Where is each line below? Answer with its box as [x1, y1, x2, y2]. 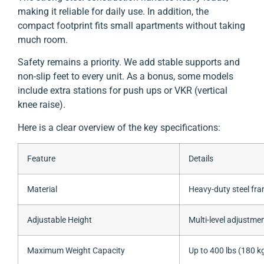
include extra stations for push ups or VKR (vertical [18, 85, 227, 97]
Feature [27, 154, 55, 164]
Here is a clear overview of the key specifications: [18, 121, 220, 133]
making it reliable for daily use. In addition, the [18, 5, 209, 17]
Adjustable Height [27, 215, 92, 226]
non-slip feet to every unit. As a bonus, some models [18, 71, 233, 82]
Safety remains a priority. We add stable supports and [18, 57, 240, 68]
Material [27, 184, 57, 195]
